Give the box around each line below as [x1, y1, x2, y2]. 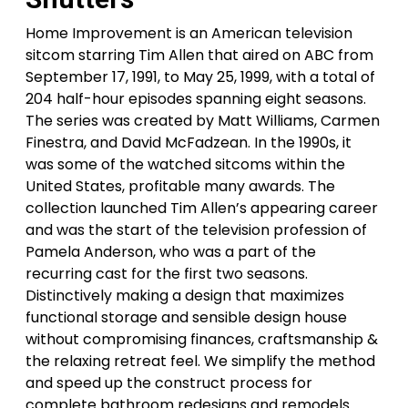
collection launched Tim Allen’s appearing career [25, 198, 378, 219]
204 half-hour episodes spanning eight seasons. [25, 88, 366, 109]
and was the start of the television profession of [25, 219, 367, 240]
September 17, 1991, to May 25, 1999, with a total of [25, 66, 375, 87]
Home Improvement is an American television [25, 23, 352, 44]
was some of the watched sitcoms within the [25, 154, 345, 175]
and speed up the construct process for [25, 372, 312, 393]
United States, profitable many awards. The [25, 176, 335, 197]
